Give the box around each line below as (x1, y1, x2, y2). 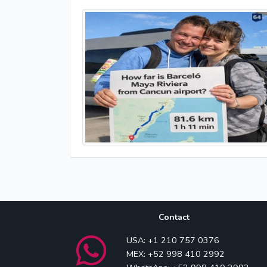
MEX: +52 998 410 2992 (126, 248, 225, 260)
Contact (159, 211, 190, 223)
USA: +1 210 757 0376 (126, 234, 219, 246)
